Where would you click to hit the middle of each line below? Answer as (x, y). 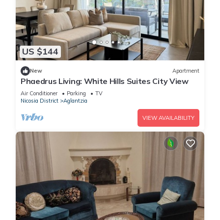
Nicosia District (40, 100)
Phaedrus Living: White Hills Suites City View (105, 81)
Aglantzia (75, 100)
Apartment (186, 71)
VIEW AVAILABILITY (168, 118)
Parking (76, 93)
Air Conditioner (39, 93)
